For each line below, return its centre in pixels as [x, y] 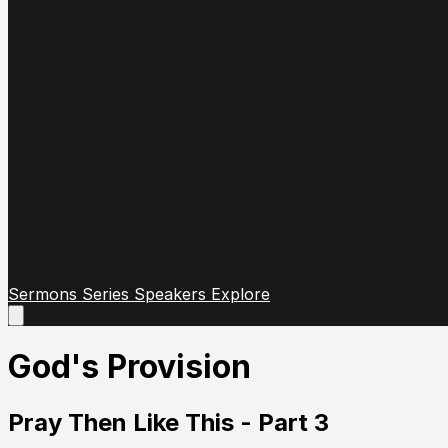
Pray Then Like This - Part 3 [168, 422]
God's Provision [129, 367]
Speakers [172, 294]
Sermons [45, 294]
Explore [240, 294]
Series [108, 294]
